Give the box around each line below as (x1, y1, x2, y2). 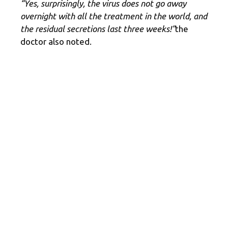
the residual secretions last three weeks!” (20, 24, 175, 34)
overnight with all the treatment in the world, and (20, 11, 207, 21)
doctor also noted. (20, 37, 92, 47)
